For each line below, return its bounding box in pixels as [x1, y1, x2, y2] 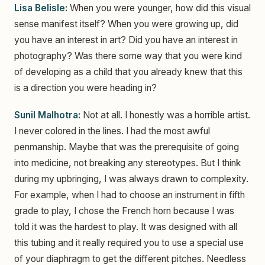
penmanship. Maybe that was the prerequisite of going [14, 141, 239, 153]
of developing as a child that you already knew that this [14, 66, 243, 78]
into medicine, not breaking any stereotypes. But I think [14, 157, 241, 169]
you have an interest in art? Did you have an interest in [14, 34, 238, 46]
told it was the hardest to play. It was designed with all [14, 221, 237, 232]
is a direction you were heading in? [14, 82, 157, 94]
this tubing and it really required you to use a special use [14, 237, 244, 248]
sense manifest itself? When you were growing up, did [14, 18, 238, 30]
